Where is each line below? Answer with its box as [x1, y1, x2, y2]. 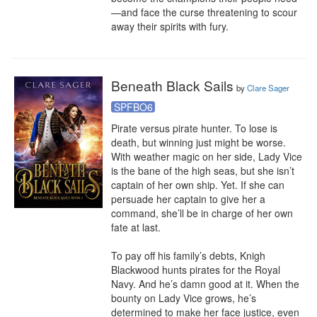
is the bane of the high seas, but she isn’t [111, 163, 294, 178]
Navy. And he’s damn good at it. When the [111, 277, 299, 291]
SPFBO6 [113, 100, 153, 114]
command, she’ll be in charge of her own [111, 206, 293, 220]
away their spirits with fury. [111, 19, 229, 33]
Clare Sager [247, 82, 289, 93]
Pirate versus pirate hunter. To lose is [111, 121, 277, 135]
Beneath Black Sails [111, 76, 234, 95]
